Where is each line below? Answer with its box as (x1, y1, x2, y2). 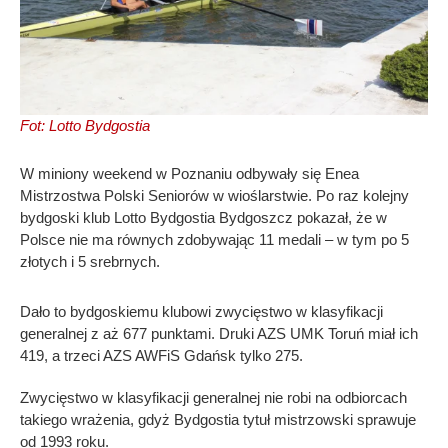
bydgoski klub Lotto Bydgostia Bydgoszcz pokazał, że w (20, 208, 387, 226)
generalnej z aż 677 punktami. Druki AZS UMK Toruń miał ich (20, 324, 418, 342)
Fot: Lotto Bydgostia (20, 116, 150, 134)
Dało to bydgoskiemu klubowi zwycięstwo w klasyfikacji (20, 302, 383, 320)
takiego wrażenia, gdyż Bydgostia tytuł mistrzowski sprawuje (20, 410, 416, 428)
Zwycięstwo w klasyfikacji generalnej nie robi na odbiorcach (20, 388, 407, 406)
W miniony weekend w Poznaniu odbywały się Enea (20, 164, 359, 182)
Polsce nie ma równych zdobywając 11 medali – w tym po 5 (20, 230, 409, 248)
